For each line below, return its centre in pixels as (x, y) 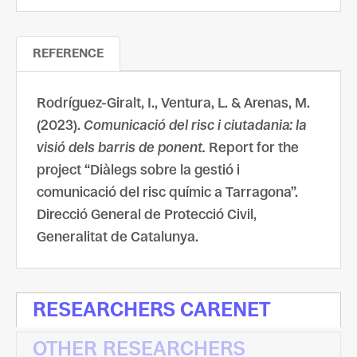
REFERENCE (68, 53)
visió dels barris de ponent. (121, 147)
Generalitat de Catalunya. (118, 237)
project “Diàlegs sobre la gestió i (138, 170)
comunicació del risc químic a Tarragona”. (167, 192)
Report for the (252, 147)
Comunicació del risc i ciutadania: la (195, 125)
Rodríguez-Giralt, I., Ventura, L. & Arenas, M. (173, 103)
